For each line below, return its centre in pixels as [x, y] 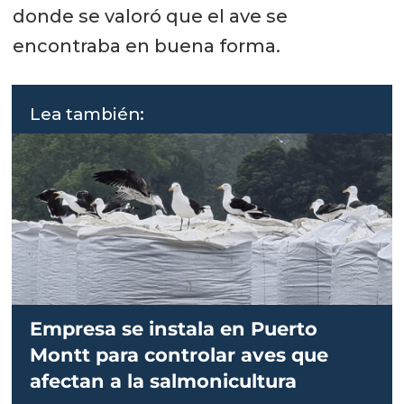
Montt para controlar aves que [179, 354]
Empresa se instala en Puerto [174, 328]
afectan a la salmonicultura [164, 381]
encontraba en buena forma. [146, 46]
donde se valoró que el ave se [150, 17]
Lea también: [87, 114]
